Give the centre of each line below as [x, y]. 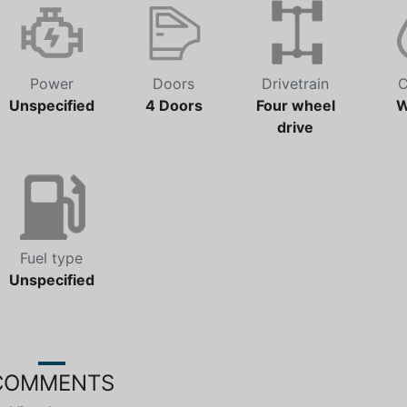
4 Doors [174, 106]
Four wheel [295, 106]
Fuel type [51, 258]
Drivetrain [295, 84]
